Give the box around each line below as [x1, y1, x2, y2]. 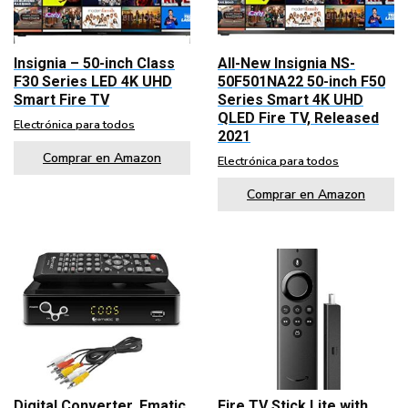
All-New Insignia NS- [218, 55, 355, 73]
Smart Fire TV [14, 91, 109, 109]
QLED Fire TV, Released [218, 109, 379, 127]
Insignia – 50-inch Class [14, 55, 175, 73]
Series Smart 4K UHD [218, 91, 363, 109]
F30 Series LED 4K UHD [14, 73, 172, 91]
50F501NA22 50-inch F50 [218, 73, 385, 91]
